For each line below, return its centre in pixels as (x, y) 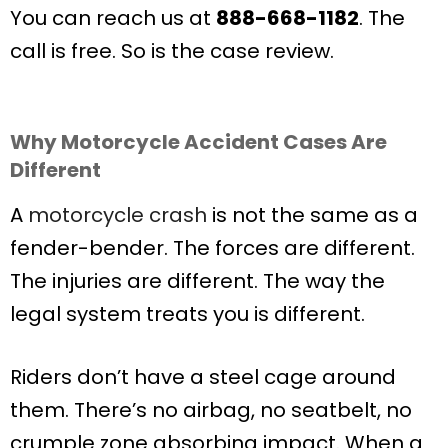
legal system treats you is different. (187, 313)
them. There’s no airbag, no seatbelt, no (211, 409)
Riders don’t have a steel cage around (203, 376)
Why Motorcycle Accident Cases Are (198, 141)
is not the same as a (312, 214)
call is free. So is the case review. (172, 50)
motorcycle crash (117, 214)
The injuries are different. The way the (197, 280)
